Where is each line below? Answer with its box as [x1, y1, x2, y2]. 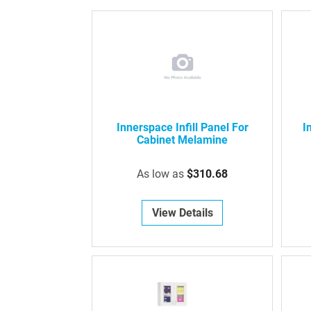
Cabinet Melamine [137, 133, 228, 147]
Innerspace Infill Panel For [116, 121, 249, 135]
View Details [151, 206, 213, 220]
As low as [137, 167, 185, 181]
